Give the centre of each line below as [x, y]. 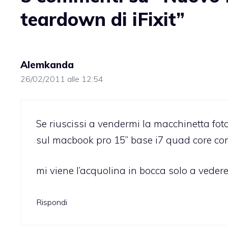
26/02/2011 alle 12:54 [62, 79]
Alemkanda [47, 65]
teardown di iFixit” [103, 19]
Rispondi [52, 202]
